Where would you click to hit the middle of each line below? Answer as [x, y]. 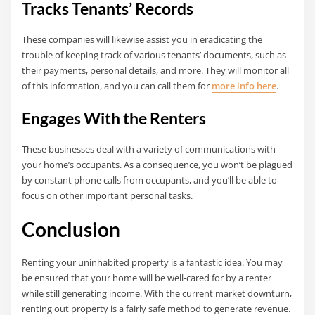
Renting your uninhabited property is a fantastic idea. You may [153, 263]
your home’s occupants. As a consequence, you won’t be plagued [157, 164]
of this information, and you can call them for [117, 86]
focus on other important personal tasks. [108, 195]
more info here [244, 86]
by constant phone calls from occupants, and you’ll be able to [150, 180]
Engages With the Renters [114, 118]
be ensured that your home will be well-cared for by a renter [147, 278]
